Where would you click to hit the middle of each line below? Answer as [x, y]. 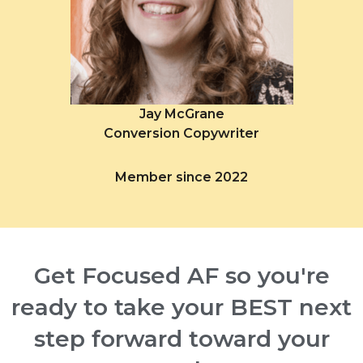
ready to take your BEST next [181, 307]
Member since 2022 [181, 177]
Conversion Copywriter [181, 134]
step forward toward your [181, 339]
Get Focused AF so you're [181, 276]
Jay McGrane [181, 114]
